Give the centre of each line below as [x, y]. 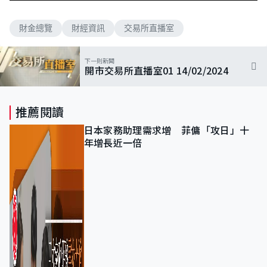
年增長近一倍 [113, 144]
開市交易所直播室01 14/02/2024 [157, 70]
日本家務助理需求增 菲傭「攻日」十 [167, 131]
